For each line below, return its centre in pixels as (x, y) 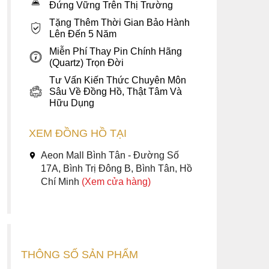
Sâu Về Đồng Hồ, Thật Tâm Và (116, 92)
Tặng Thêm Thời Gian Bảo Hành (120, 23)
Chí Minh (62, 182)
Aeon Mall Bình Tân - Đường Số (110, 155)
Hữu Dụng (72, 103)
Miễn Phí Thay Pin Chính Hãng (116, 51)
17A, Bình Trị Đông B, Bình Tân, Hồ (117, 168)
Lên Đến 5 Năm (83, 34)
